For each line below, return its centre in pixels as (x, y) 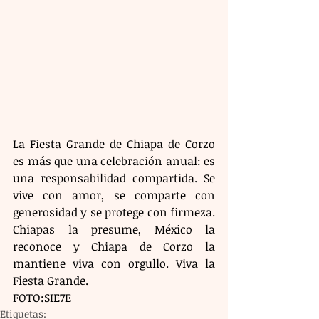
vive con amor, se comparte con (114, 195)
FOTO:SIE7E (42, 297)
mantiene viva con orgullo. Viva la (114, 263)
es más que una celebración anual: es (114, 161)
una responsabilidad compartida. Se (114, 178)
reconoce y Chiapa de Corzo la (114, 246)
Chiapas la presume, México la (114, 229)
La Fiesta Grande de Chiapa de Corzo (114, 143)
